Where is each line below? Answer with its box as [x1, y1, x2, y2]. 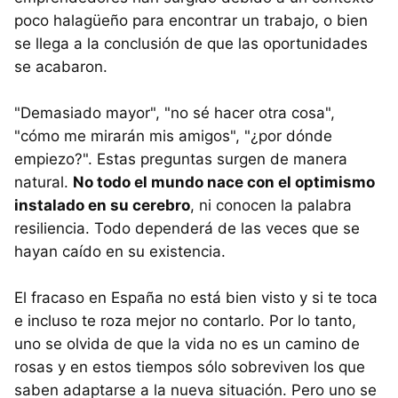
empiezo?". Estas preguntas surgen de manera [14, 149, 347, 168]
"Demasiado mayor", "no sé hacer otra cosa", [14, 103, 335, 122]
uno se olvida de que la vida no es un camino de [14, 334, 360, 353]
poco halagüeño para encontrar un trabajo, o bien [14, 11, 368, 29]
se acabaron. [14, 57, 107, 76]
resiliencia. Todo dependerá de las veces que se [14, 219, 360, 237]
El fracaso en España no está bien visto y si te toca [14, 288, 378, 306]
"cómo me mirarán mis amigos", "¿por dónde [14, 126, 332, 145]
